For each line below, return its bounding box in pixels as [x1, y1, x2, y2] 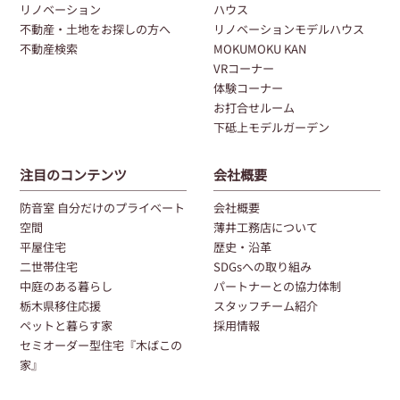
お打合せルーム [213, 98, 295, 116]
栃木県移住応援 [20, 297, 102, 315]
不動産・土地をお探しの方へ [20, 20, 171, 37]
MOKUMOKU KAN [213, 39, 306, 57]
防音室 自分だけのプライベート [20, 199, 186, 217]
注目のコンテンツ [20, 163, 128, 184]
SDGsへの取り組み [213, 258, 312, 276]
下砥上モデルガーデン [213, 118, 329, 136]
